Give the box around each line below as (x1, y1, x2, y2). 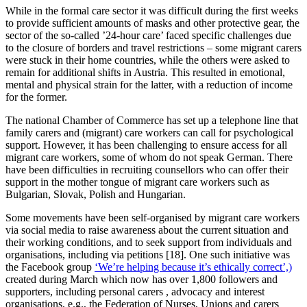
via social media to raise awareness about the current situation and (5, 224, 288, 236)
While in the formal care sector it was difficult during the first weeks (5, 5, 298, 17)
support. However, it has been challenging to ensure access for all (5, 139, 287, 151)
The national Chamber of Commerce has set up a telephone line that (5, 114, 298, 127)
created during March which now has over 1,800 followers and (5, 273, 278, 286)
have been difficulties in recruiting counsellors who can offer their (5, 164, 288, 176)
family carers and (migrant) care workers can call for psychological (5, 127, 293, 139)
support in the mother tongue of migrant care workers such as (5, 176, 269, 188)
